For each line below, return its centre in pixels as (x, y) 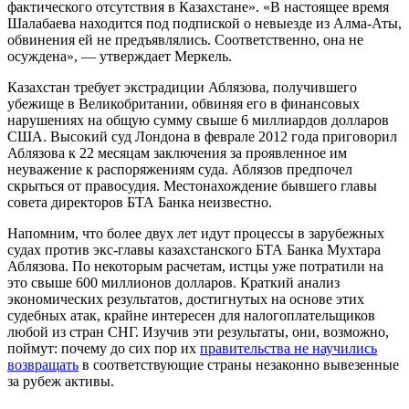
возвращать (43, 364)
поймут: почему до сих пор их (104, 348)
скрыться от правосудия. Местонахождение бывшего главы (192, 185)
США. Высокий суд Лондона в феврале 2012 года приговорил (202, 136)
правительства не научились (288, 348)
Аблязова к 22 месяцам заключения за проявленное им (177, 152)
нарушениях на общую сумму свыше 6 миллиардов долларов (198, 120)
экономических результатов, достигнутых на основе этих (186, 299)
